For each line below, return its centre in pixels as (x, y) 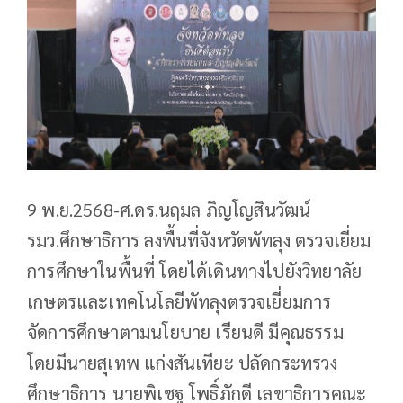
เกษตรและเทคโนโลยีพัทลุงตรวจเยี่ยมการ (179, 301)
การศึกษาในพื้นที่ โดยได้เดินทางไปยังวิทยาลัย (195, 270)
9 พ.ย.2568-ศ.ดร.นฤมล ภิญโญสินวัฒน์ (169, 209)
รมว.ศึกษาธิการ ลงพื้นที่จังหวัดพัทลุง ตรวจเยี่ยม (199, 240)
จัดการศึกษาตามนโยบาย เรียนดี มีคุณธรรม (185, 331)
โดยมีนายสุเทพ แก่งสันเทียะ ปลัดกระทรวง (182, 362)
